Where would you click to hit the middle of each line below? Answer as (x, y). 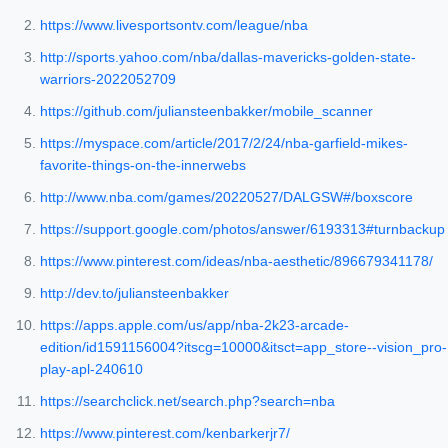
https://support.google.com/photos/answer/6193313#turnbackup (242, 229)
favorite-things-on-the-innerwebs (143, 165)
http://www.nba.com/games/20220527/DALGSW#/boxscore (226, 197)
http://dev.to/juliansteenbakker (134, 293)
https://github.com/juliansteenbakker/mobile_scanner (206, 111)
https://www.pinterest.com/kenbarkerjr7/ (165, 433)
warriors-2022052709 (108, 79)
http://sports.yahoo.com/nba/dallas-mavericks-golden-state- (228, 57)
